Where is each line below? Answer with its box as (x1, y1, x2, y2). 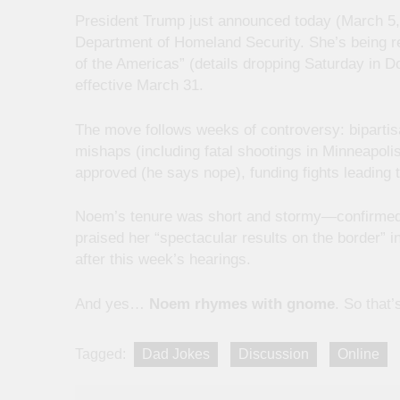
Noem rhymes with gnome (149, 295, 335, 312)
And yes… (75, 295, 149, 312)
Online (337, 346, 379, 362)
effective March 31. (75, 77, 204, 95)
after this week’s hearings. (75, 251, 251, 269)
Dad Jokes (142, 346, 210, 362)
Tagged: (75, 346, 129, 362)
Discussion (238, 346, 309, 362)
